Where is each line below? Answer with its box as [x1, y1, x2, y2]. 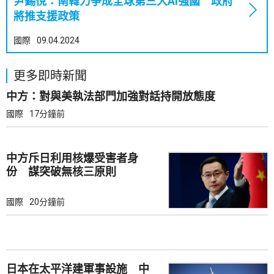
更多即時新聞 [13, 68, 87, 83]
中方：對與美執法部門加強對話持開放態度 [6, 90, 215, 103]
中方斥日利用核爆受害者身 [6, 152, 138, 165]
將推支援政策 [13, 10, 80, 23]
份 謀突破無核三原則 [6, 165, 116, 178]
